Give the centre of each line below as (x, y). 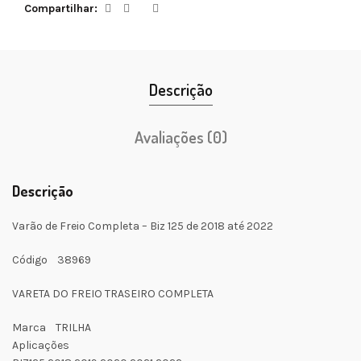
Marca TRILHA (52, 328)
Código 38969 (52, 260)
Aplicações (41, 346)
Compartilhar (59, 9)
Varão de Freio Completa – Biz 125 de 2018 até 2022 (143, 226)
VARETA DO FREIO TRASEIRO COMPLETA (113, 294)
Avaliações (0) (180, 137)
